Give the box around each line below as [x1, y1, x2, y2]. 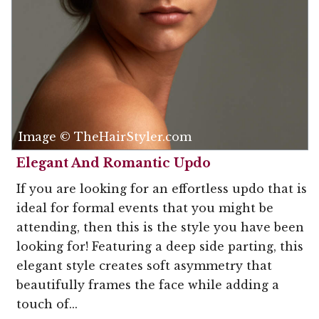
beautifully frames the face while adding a [16, 278, 279, 293]
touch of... [16, 297, 78, 312]
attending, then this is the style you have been [16, 220, 304, 235]
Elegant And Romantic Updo [16, 155, 211, 172]
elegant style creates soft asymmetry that [16, 258, 272, 273]
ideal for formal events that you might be [16, 201, 273, 216]
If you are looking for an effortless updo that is [16, 182, 307, 197]
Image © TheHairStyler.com [19, 130, 192, 145]
